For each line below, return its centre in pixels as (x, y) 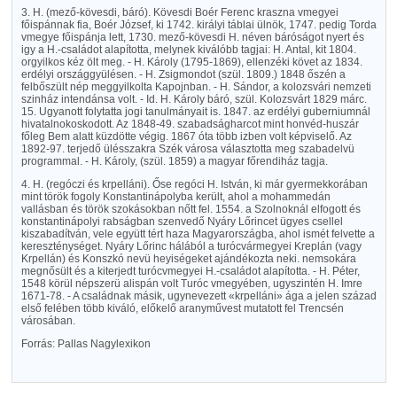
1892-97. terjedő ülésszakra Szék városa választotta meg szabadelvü (187, 149)
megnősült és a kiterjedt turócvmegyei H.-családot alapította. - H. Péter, (190, 271)
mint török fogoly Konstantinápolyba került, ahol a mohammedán (175, 197)
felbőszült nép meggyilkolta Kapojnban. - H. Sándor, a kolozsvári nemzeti (196, 87)
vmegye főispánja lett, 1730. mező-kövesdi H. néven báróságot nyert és (192, 37)
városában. (48, 321)
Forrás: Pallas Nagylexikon (86, 344)
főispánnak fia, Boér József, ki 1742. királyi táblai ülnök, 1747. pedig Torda (198, 25)
